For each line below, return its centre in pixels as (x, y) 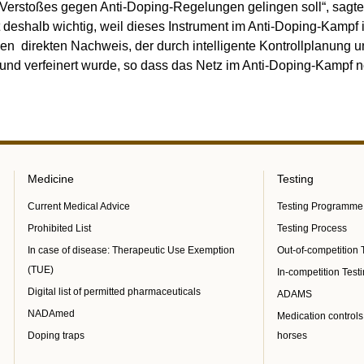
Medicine (51, 179)
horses (292, 336)
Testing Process (312, 228)
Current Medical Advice (79, 206)
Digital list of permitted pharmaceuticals (115, 292)
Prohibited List (60, 228)
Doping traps (56, 336)
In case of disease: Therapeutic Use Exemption (132, 250)
